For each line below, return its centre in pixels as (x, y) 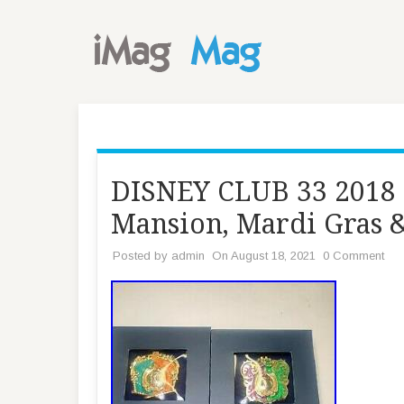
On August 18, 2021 (264, 256)
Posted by (142, 256)
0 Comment (353, 256)
